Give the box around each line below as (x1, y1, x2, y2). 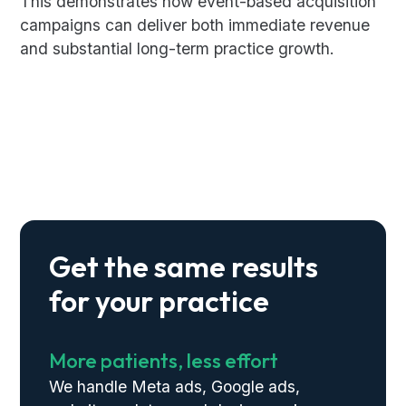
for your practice (49, 283, 270, 320)
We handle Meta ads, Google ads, (49, 377, 301, 397)
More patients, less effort (49, 348, 279, 374)
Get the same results (49, 248, 319, 285)
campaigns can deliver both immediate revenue (20, 15, 371, 35)
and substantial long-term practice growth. (20, 39, 335, 59)
